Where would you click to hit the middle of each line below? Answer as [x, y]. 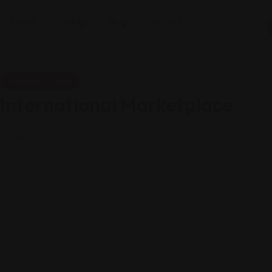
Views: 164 [32, 136]
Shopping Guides [40, 81]
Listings [72, 21]
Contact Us [171, 21]
